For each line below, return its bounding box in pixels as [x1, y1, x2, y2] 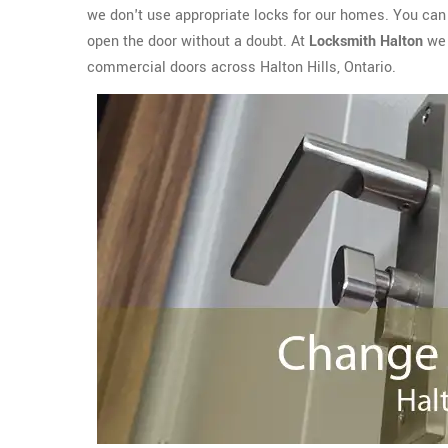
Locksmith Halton [309, 31, 423, 52]
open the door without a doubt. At [87, 31, 309, 52]
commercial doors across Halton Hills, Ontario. [87, 57, 396, 78]
